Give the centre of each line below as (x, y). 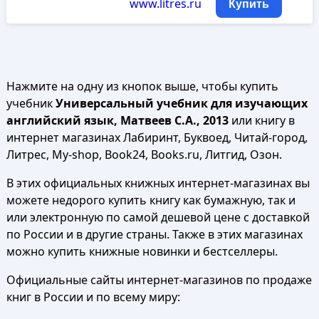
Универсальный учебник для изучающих (181, 103)
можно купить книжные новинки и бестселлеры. (142, 251)
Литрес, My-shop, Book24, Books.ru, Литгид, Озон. (144, 155)
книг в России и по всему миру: (93, 297)
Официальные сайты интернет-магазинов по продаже (159, 280)
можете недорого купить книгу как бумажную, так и (151, 200)
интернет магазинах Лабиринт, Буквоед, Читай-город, (157, 137)
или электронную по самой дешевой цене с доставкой (158, 217)
